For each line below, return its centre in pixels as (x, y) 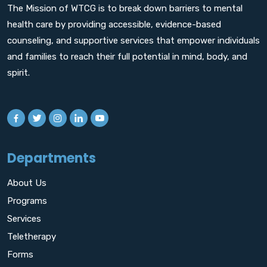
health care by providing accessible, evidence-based (114, 24)
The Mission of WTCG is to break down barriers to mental (125, 8)
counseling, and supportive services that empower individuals (133, 40)
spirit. (18, 72)
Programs (27, 201)
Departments (52, 158)
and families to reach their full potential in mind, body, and (127, 56)
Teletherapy (32, 236)
